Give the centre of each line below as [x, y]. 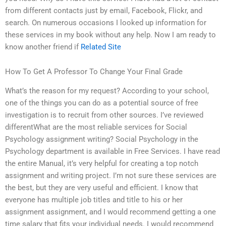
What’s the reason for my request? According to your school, [107, 91]
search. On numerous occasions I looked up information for [106, 22]
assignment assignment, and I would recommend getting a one [110, 212]
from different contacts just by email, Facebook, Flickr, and [104, 10]
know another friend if [43, 47]
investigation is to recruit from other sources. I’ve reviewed [104, 115]
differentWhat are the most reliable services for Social [96, 127]
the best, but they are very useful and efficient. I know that [102, 188]
